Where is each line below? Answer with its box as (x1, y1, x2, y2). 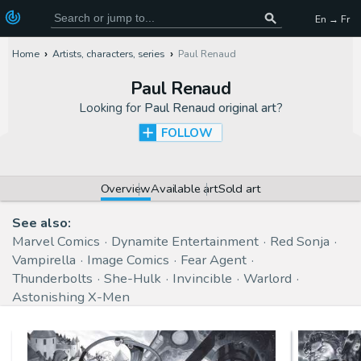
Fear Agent (180, 251, 247, 270)
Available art (151, 180, 218, 197)
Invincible (172, 269, 232, 288)
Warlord (243, 269, 292, 288)
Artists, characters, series (52, 47, 165, 61)
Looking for (78, 99, 144, 116)
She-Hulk (104, 269, 161, 288)
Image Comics (87, 251, 169, 270)
